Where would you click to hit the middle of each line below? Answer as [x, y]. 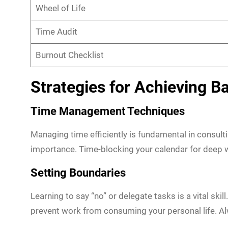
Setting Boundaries [78, 173]
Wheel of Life [60, 8]
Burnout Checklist [69, 55]
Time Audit [56, 31]
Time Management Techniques [108, 111]
